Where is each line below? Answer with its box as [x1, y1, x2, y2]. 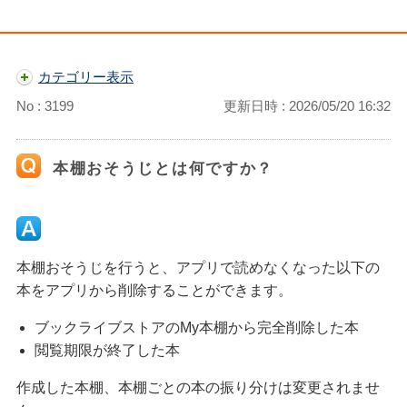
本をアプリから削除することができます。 [15, 283, 293, 298]
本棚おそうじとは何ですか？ [52, 160, 274, 177]
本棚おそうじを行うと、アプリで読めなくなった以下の [15, 260, 380, 275]
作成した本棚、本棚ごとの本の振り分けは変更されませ [15, 380, 380, 395]
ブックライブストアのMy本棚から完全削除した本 [34, 320, 359, 335]
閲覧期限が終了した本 [34, 342, 180, 358]
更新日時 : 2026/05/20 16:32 [223, 98, 392, 114]
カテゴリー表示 [37, 69, 134, 84]
